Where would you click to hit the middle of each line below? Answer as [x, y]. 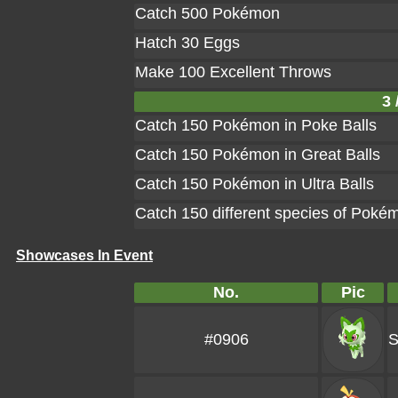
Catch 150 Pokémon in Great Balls [258, 155]
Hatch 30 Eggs [187, 43]
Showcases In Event [84, 255]
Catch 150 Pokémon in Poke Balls [256, 125]
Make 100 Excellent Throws [233, 72]
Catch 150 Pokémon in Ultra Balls [255, 184]
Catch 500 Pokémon [207, 13]
